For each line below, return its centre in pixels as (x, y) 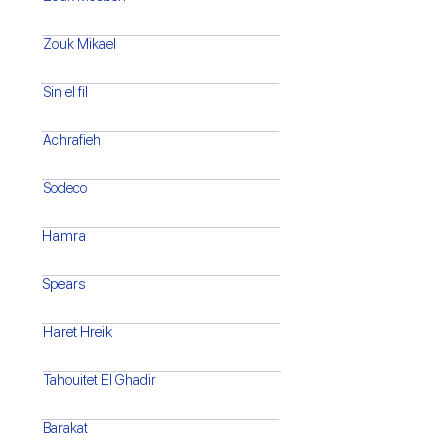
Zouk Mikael (79, 44)
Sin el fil (65, 92)
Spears (63, 284)
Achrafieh (72, 140)
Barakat (65, 428)
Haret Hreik (77, 332)
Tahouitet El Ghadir (99, 380)
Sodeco (65, 188)
